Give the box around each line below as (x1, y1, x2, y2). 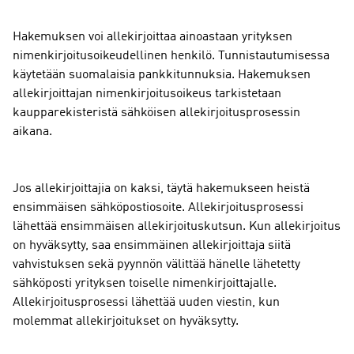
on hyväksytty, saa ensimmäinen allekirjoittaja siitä (13, 239, 291, 253)
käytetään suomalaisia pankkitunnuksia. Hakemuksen (13, 69, 311, 82)
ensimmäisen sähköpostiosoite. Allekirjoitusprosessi (13, 201, 303, 215)
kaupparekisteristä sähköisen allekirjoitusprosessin (13, 107, 300, 120)
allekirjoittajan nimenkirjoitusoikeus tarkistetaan (13, 88, 281, 101)
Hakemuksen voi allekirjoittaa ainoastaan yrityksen (13, 31, 292, 44)
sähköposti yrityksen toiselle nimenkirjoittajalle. (13, 277, 277, 291)
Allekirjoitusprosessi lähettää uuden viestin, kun (13, 296, 280, 310)
